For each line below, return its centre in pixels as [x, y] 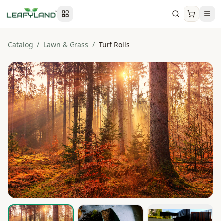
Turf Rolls [114, 45]
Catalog [20, 45]
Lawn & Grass [66, 45]
